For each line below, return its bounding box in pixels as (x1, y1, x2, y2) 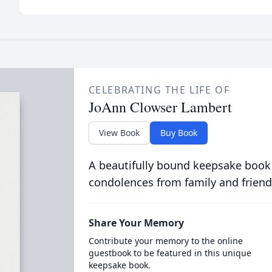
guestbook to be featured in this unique (88, 247, 251, 259)
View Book (98, 127, 140, 138)
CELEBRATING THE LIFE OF (88, 83, 230, 97)
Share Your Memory (88, 216, 184, 229)
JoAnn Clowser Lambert (88, 97, 232, 117)
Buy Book (160, 127, 197, 138)
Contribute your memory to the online (88, 235, 243, 246)
